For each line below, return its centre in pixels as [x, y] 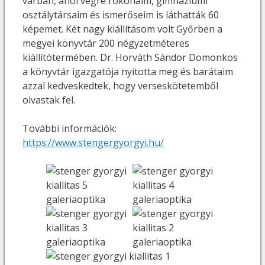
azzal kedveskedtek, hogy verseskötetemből [120, 85]
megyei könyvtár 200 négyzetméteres [106, 43]
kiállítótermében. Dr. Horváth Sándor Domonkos [130, 57]
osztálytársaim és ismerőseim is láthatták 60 [121, 14]
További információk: [70, 128]
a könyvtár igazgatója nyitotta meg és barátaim [128, 71]
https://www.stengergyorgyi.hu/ [93, 142]
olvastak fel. [49, 100]
